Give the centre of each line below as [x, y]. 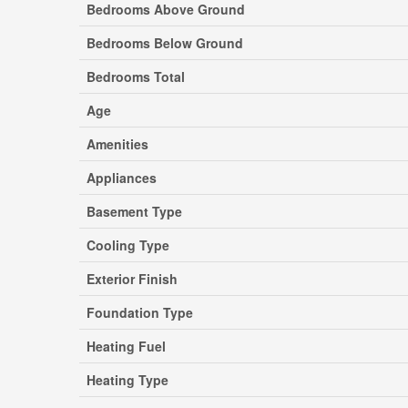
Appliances [122, 178]
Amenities [117, 144]
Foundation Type [140, 312]
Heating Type [127, 380]
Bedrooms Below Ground [165, 43]
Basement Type [134, 211]
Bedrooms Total [136, 76]
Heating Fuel [126, 346]
